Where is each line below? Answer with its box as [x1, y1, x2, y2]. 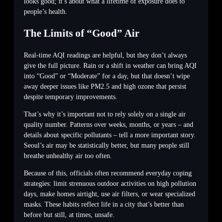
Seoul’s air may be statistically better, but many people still [24, 142, 189, 150]
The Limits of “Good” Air [24, 27, 139, 40]
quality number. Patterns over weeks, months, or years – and [24, 121, 193, 129]
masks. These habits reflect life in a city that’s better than [24, 201, 184, 209]
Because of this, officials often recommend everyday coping [24, 169, 192, 177]
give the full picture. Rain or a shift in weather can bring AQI [24, 62, 197, 70]
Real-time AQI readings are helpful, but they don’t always [24, 52, 187, 59]
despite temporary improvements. [24, 93, 117, 101]
